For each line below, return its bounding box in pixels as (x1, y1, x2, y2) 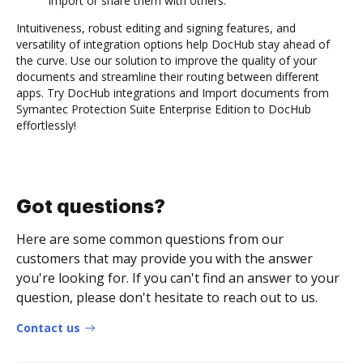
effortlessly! (16, 117, 76, 133)
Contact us (16, 319, 80, 335)
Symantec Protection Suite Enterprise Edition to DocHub (16, 100, 311, 117)
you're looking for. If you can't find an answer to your (16, 268, 340, 287)
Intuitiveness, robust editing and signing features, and (16, 19, 296, 36)
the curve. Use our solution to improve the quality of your (16, 52, 317, 68)
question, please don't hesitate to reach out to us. (16, 288, 318, 306)
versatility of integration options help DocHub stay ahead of (16, 36, 330, 52)
